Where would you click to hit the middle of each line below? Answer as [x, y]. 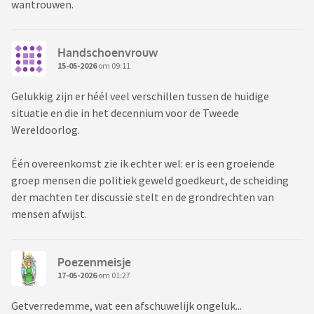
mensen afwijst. [49, 214]
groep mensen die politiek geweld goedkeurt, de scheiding [150, 180]
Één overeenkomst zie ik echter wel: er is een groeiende [143, 164]
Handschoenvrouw [108, 52]
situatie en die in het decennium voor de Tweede [125, 113]
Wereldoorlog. [47, 130]
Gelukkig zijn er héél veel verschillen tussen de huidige [140, 96]
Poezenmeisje [94, 262]
